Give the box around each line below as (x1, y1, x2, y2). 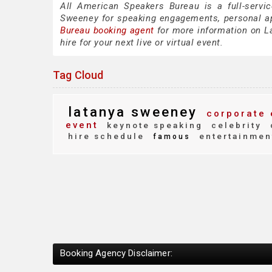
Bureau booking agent (60, 25, 154, 36)
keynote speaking (103, 120, 203, 130)
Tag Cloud (53, 69, 104, 81)
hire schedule (68, 131, 144, 141)
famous (149, 132, 191, 141)
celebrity (208, 120, 262, 130)
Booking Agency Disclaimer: (60, 247, 172, 259)
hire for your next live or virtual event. (60, 37, 223, 48)
